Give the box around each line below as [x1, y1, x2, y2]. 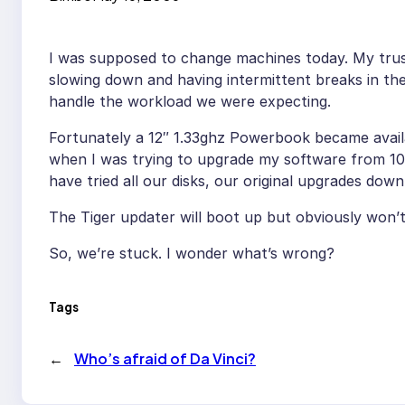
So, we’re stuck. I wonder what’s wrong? [49, 244, 334, 263]
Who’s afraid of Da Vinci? [74, 348, 256, 368]
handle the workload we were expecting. [49, 92, 331, 111]
